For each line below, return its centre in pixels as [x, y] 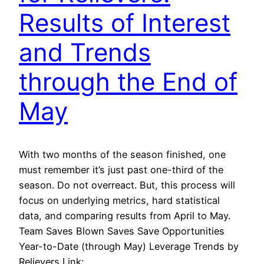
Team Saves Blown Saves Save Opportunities [122, 231]
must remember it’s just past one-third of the [121, 169]
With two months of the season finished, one [122, 154]
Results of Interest [125, 23]
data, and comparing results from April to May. [125, 215]
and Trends [85, 52]
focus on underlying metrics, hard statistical [119, 200]
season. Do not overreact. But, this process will [127, 185]
